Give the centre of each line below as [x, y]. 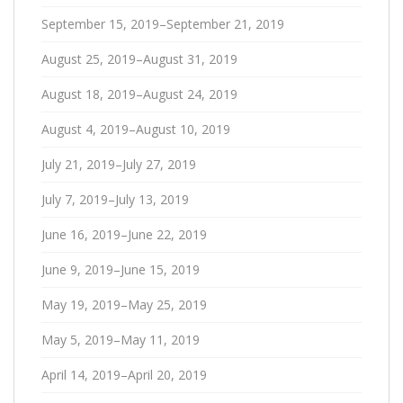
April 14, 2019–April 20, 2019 [124, 374]
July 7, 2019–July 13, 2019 [115, 199]
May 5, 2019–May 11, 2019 [121, 339]
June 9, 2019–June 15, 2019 [121, 269]
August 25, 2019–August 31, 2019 [139, 58]
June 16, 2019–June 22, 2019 [124, 234]
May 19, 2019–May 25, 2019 [124, 304]
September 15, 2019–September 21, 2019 [163, 23]
